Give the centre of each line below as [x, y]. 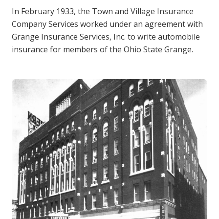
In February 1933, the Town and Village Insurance [103, 11]
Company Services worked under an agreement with [107, 24]
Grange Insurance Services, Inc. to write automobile [106, 37]
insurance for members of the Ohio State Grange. [102, 49]
